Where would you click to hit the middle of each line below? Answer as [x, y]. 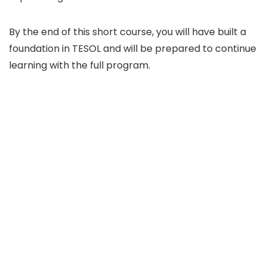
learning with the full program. [80, 65]
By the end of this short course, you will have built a [128, 32]
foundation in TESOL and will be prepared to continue [133, 48]
